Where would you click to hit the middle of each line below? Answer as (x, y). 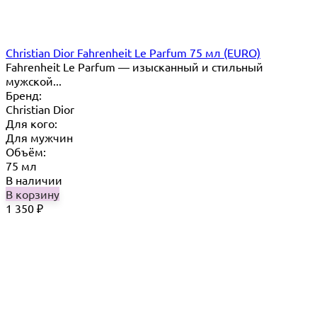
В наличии (34, 179)
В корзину (33, 194)
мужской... (34, 80)
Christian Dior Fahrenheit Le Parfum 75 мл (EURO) (133, 52)
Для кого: (31, 123)
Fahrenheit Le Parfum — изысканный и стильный (134, 66)
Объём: (26, 151)
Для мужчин (39, 137)
